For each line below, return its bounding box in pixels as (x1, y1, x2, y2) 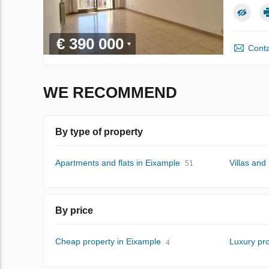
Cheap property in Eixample (55, 237, 161, 247)
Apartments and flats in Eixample (55, 158, 180, 168)
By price (55, 205, 93, 216)
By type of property (55, 127, 143, 137)
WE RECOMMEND (43, 83, 177, 101)
